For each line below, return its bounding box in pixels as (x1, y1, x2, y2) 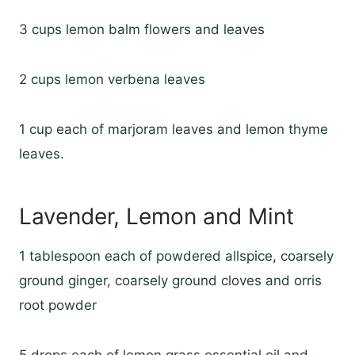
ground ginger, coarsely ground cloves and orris (19, 273, 322, 289)
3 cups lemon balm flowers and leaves (19, 21, 265, 38)
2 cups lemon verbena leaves (19, 71, 205, 88)
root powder (19, 297, 97, 314)
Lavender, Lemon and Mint (19, 203, 294, 231)
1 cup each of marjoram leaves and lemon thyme (19, 121, 328, 138)
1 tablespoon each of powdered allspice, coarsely (19, 248, 334, 265)
